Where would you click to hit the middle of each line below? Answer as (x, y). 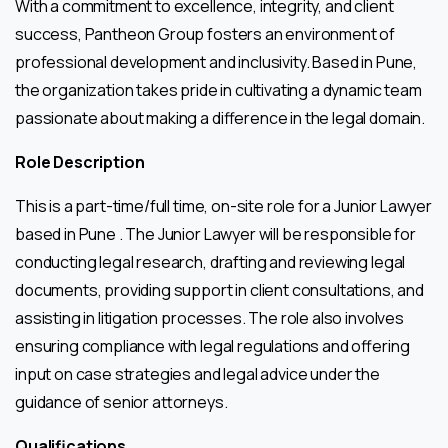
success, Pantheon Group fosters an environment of (205, 33)
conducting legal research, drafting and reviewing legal (210, 261)
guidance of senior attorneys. (121, 401)
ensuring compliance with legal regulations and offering (212, 345)
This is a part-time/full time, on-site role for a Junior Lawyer (223, 205)
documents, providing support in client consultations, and (219, 289)
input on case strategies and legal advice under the (197, 373)
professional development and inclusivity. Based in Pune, (216, 61)
